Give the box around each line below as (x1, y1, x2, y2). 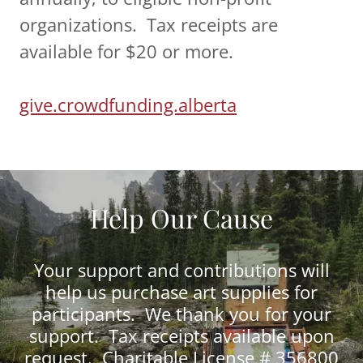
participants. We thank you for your (32, 301, 331, 327)
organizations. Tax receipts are (19, 12, 278, 37)
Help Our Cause (90, 200, 273, 236)
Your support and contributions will (33, 258, 330, 283)
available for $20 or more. (19, 39, 233, 64)
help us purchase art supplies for (45, 280, 318, 305)
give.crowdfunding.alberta (19, 92, 237, 117)
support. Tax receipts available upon (28, 323, 335, 348)
